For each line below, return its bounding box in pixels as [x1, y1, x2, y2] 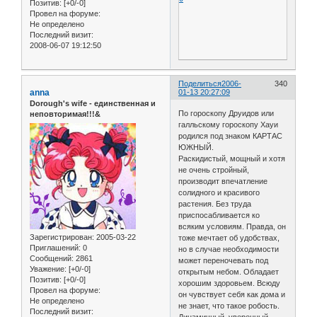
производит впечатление [178, 176, 268, 185]
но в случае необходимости [178, 244, 279, 253]
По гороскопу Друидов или [178, 108, 275, 117]
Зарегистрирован [30, 232, 92, 241]
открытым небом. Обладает [178, 267, 279, 276]
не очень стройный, [178, 165, 250, 174]
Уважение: [30, 264, 67, 273]
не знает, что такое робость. [178, 301, 280, 310]
